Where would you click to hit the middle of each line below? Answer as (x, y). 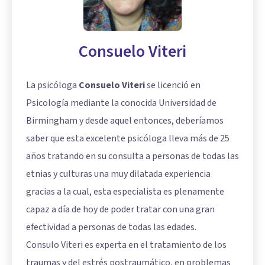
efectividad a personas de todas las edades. (111, 227)
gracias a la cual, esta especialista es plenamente (125, 191)
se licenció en (173, 85)
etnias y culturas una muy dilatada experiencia (118, 174)
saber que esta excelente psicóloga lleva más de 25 (128, 138)
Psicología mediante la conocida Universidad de (121, 103)
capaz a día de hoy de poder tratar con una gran (120, 209)
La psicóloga (52, 85)
